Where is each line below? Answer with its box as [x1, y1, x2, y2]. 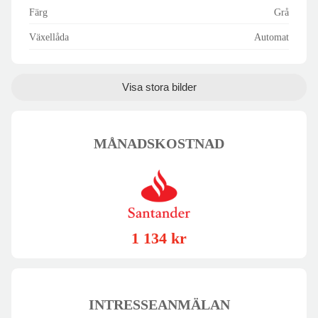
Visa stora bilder [121, 80, 197, 93]
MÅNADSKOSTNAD [94, 135, 224, 151]
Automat [254, 32, 289, 43]
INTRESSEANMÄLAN [88, 296, 230, 312]
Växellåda [29, 32, 69, 43]
